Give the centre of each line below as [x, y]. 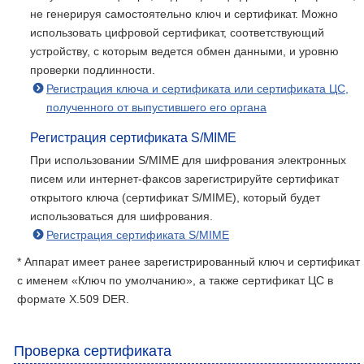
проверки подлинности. [93, 70]
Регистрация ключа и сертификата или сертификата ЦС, [197, 89]
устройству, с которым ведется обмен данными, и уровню [184, 51]
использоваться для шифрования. [121, 216]
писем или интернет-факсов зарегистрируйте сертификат [184, 179]
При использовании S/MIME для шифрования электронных [188, 160]
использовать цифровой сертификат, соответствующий [177, 32]
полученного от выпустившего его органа [156, 107]
